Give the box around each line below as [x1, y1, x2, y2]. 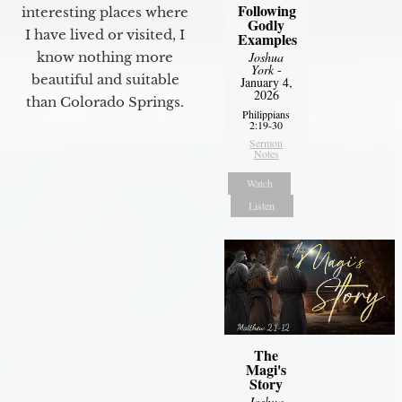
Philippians [242, 107, 291, 122]
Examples [237, 29, 297, 50]
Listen [249, 198, 275, 214]
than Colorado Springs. [26, 92, 184, 110]
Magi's [246, 359, 287, 380]
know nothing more [37, 48, 173, 66]
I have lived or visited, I [25, 25, 185, 43]
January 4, [240, 74, 293, 92]
